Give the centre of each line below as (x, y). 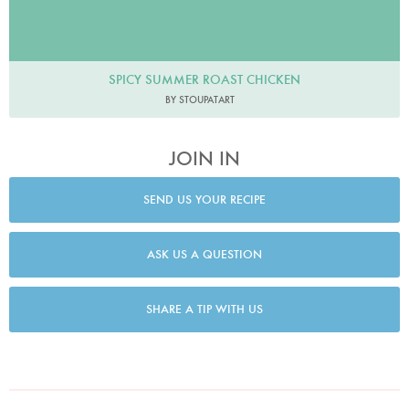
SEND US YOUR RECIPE (204, 200)
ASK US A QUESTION (204, 255)
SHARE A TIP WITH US (204, 309)
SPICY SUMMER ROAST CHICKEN (204, 79)
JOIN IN (204, 158)
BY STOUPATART (200, 99)
